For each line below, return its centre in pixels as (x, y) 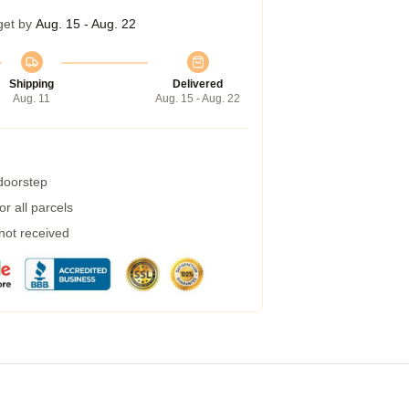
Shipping (31, 84)
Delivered (198, 84)
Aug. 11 (31, 99)
